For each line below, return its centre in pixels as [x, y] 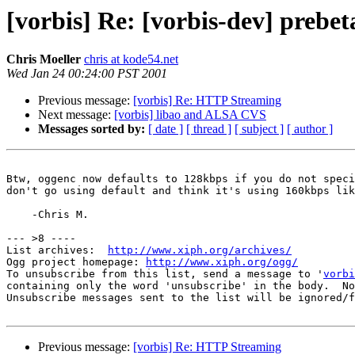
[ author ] [310, 129]
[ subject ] [259, 129]
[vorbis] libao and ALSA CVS [190, 115]
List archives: [57, 250]
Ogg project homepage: [76, 262]
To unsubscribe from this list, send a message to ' [165, 274]
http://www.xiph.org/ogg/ [222, 262]
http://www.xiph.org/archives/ [200, 250]
